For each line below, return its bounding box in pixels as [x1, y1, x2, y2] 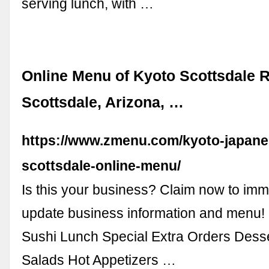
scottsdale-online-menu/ [22, 157, 181, 174]
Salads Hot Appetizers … [22, 252, 177, 268]
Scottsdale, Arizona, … [22, 94, 184, 110]
